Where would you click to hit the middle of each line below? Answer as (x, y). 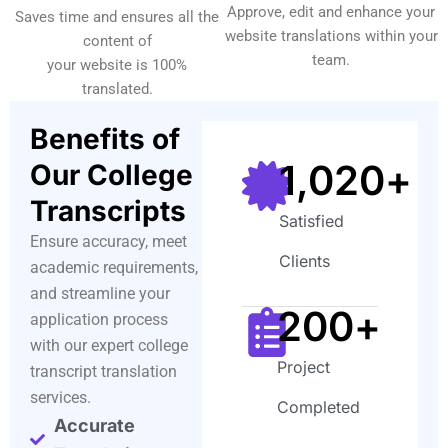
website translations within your (331, 35)
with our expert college (109, 345)
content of (117, 40)
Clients (304, 260)
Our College (111, 174)
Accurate (94, 425)
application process (99, 319)
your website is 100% (117, 64)
